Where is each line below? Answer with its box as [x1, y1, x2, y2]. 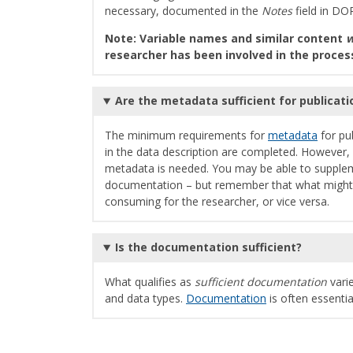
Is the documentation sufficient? [114, 240, 302, 255]
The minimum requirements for [105, 128, 268, 143]
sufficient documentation [195, 274, 327, 290]
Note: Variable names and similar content [105, 31, 346, 46]
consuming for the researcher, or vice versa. [105, 194, 329, 210]
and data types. [105, 291, 186, 307]
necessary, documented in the [105, 3, 262, 19]
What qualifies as [105, 274, 195, 290]
